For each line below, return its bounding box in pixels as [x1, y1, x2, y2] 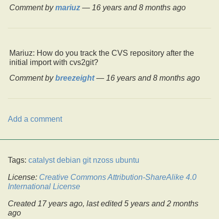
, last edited [83, 199, 124, 208]
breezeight [55, 74, 94, 83]
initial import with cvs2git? [9, 58, 98, 67]
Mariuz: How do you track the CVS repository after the [9, 49, 194, 58]
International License [8, 182, 80, 191]
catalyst [28, 156, 55, 165]
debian [57, 156, 81, 165]
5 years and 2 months [124, 199, 198, 208]
